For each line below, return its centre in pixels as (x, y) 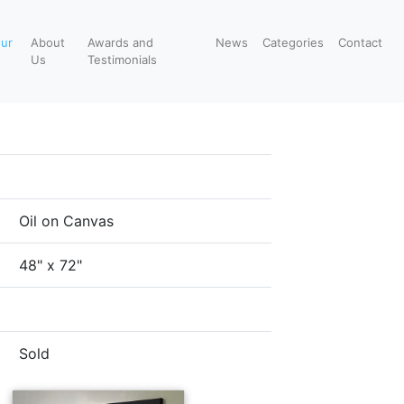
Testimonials (122, 59)
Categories (293, 42)
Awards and (120, 42)
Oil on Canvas (66, 221)
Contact (360, 42)
